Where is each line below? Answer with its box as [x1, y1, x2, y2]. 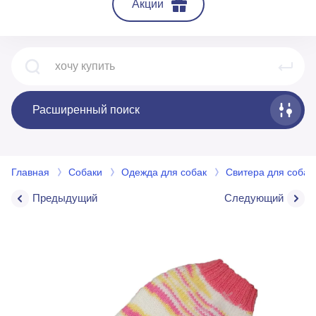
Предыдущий [32, 192, 97, 204]
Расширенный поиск [32, 104, 140, 116]
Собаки [68, 166, 102, 178]
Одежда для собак [121, 166, 207, 178]
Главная [11, 166, 49, 178]
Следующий [224, 192, 284, 204]
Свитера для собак [226, 166, 313, 178]
